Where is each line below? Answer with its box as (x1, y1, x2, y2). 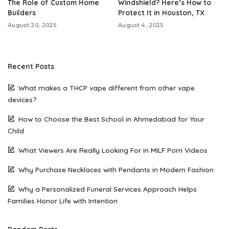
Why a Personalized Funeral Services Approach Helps (18, 185, 197, 194)
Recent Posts (8, 62, 54, 71)
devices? (8, 95, 37, 104)
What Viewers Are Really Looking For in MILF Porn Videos (18, 146, 208, 155)
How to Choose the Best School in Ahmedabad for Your (18, 114, 204, 124)
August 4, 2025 (118, 21, 164, 29)
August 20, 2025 (8, 21, 57, 29)
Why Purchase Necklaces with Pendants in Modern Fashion (18, 165, 214, 174)
